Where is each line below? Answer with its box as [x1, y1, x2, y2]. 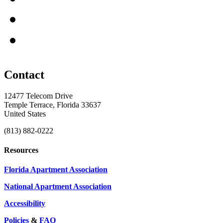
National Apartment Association [4, 182, 111, 191]
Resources [4, 146, 38, 155]
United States [4, 109, 46, 118]
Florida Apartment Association [4, 165, 108, 174]
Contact [4, 68, 44, 81]
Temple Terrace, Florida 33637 [4, 100, 101, 109]
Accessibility [4, 199, 45, 208]
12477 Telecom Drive [4, 91, 73, 100]
